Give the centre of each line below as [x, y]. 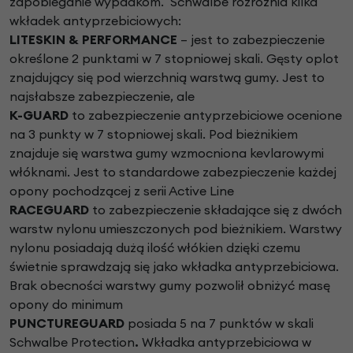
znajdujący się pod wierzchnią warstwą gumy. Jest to [167, 78]
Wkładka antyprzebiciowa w [227, 342]
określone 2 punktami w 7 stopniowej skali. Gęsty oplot [174, 59]
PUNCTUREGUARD [69, 323]
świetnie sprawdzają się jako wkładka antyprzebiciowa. [174, 267]
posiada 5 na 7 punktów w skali [221, 323]
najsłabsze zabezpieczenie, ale [102, 97]
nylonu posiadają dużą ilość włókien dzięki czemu [155, 248]
